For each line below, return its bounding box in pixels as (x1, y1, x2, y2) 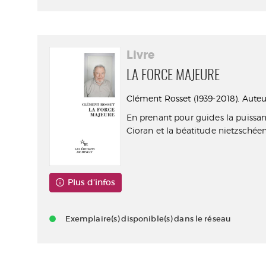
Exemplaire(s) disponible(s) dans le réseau (65, 214, 231, 224)
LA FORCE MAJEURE (126, 69, 220, 84)
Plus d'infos (68, 177, 116, 188)
